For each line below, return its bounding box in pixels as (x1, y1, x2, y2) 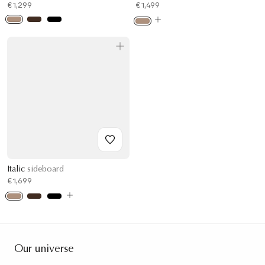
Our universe (14, 244, 74, 256)
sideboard (27, 165, 64, 174)
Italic (7, 165, 27, 174)
